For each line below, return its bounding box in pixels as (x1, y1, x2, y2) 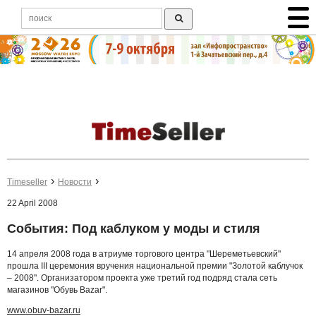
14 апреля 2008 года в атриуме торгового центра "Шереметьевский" (7, 248, 281, 259)
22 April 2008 (7, 198, 58, 209)
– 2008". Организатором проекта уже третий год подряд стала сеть (7, 272, 277, 283)
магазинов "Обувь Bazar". (7, 284, 107, 295)
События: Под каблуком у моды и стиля (7, 221, 260, 236)
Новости (58, 177, 92, 188)
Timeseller (7, 177, 47, 188)
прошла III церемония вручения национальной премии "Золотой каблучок (7, 260, 303, 271)
